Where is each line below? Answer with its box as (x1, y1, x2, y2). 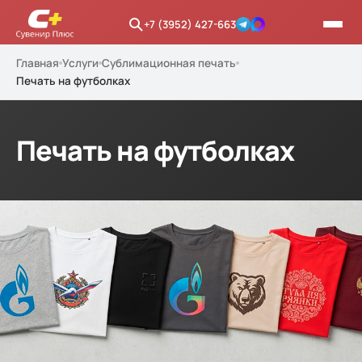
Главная (16, 56, 59, 70)
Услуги (62, 56, 99, 70)
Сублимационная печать (102, 56, 236, 70)
